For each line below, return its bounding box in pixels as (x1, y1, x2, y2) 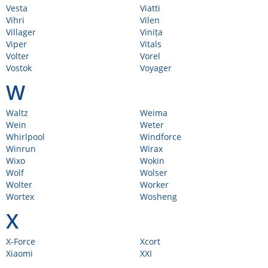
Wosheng (140, 191, 177, 202)
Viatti (140, 2, 160, 14)
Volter (6, 50, 29, 62)
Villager (6, 26, 36, 38)
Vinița (140, 26, 163, 38)
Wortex (6, 191, 34, 202)
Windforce (140, 131, 181, 142)
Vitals (140, 38, 162, 50)
